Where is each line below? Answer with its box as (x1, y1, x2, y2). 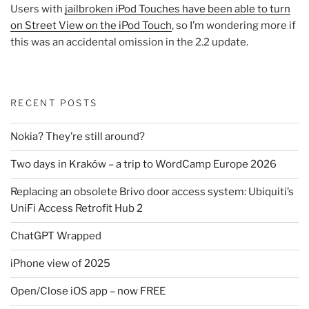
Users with (10, 2, 65, 15)
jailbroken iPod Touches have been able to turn (65, 2, 290, 15)
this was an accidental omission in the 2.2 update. (10, 35, 248, 48)
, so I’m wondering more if (172, 19, 296, 32)
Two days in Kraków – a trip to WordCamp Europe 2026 (10, 158, 277, 171)
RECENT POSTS (10, 97, 98, 109)
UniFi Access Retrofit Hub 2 (10, 202, 143, 215)
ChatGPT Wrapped (10, 230, 101, 243)
